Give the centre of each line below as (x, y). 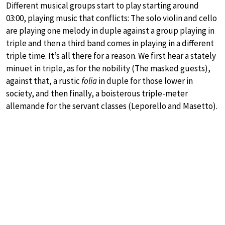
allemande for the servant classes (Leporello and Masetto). (112, 106)
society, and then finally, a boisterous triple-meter (97, 93)
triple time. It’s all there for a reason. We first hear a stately (111, 55)
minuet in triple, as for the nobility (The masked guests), (108, 68)
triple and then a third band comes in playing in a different (110, 43)
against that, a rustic (44, 81)
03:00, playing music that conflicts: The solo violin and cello (111, 18)
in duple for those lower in (145, 81)
